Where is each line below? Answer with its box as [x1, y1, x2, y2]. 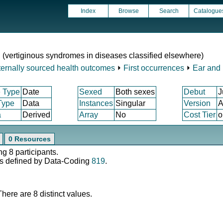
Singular [115, 99, 145, 108]
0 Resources [8, 135, 51, 143]
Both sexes [115, 88, 155, 96]
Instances [79, 99, 113, 108]
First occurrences [123, 64, 184, 72]
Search [159, 7, 179, 14]
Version [184, 99, 211, 108]
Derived [22, 111, 50, 119]
